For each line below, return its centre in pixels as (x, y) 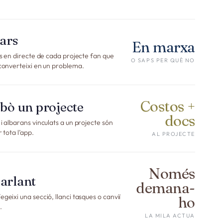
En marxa (163, 47)
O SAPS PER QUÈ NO (163, 60)
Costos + (167, 106)
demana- (166, 188)
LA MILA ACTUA (170, 216)
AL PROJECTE (173, 134)
